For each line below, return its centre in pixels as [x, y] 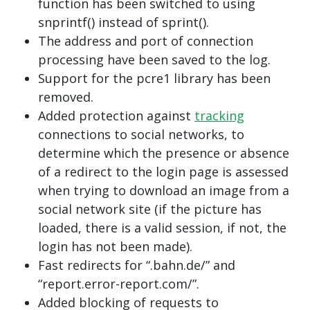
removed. [66, 97]
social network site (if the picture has [150, 209]
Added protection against [116, 116]
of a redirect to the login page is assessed [163, 172]
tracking [219, 116]
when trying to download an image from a [164, 190]
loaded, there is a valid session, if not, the [162, 228]
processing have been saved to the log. [154, 60]
